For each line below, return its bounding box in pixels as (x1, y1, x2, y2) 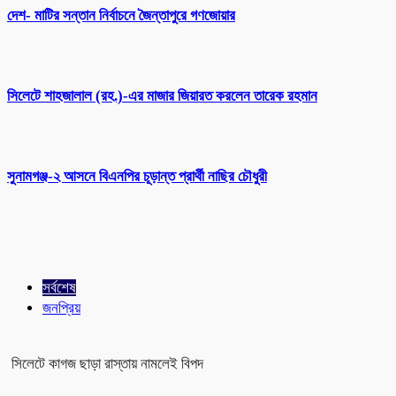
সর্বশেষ (42, 278, 76, 296)
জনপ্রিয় (42, 299, 80, 316)
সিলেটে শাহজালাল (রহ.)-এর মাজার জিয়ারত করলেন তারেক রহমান (7, 87, 317, 104)
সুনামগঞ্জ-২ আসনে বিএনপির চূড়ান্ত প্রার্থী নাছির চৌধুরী (7, 168, 267, 186)
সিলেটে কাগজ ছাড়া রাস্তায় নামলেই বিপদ (11, 354, 203, 372)
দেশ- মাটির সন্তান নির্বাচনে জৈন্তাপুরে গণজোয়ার (7, 6, 235, 24)
